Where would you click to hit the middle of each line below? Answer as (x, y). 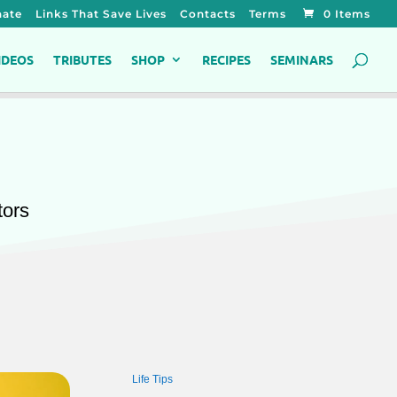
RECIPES (226, 59)
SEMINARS (302, 59)
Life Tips (152, 380)
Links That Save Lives (101, 14)
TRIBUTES (82, 59)
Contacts (208, 14)
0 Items (347, 14)
